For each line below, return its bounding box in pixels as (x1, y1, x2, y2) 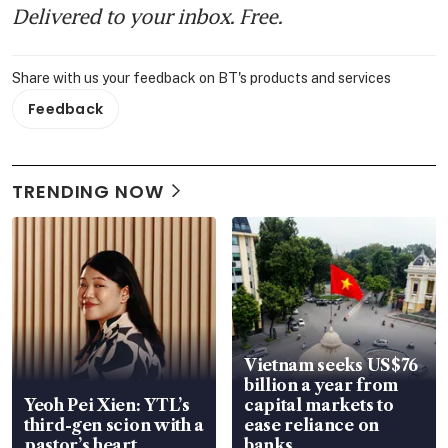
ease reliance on (244, 414, 379, 435)
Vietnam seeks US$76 (244, 354, 418, 375)
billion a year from (244, 374, 398, 395)
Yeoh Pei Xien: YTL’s (24, 394, 190, 415)
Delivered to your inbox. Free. (12, 3, 282, 28)
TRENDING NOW (12, 178, 164, 204)
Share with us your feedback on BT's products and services (12, 69, 391, 86)
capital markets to (244, 394, 394, 415)
